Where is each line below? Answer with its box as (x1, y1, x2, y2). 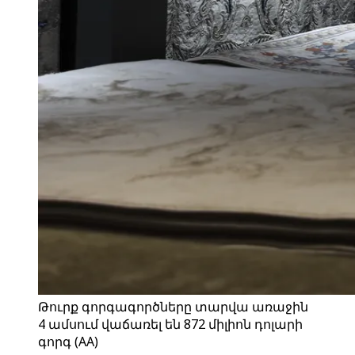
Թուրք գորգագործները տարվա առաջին (38, 298, 308, 315)
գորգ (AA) (38, 333, 98, 350)
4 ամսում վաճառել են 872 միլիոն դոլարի (38, 315, 303, 333)
